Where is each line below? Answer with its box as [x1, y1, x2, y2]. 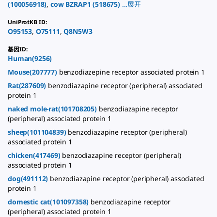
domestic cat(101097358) [8, 197, 91, 206]
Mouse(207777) [8, 67, 59, 77]
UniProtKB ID [8, 18, 46, 26]
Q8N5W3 [63, 27, 93, 36]
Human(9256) [8, 54, 52, 63]
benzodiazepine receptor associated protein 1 [59, 67, 205, 77]
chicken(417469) [8, 151, 62, 160]
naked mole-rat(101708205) [8, 104, 99, 113]
